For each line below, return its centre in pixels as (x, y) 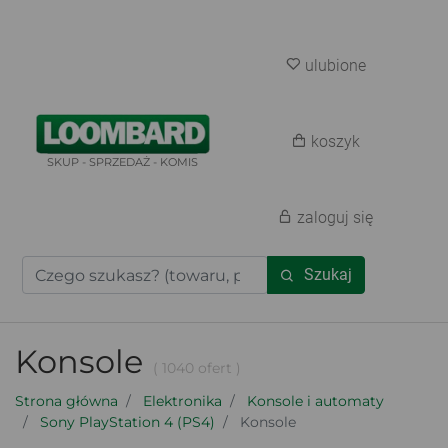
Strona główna (66, 401)
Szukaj (327, 274)
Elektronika (182, 401)
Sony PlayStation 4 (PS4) (127, 422)
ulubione (335, 65)
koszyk (335, 141)
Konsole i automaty (315, 401)
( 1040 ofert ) (196, 368)
